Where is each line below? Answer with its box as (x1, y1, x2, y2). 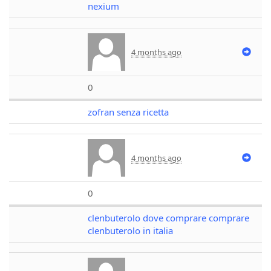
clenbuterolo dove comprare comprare (88, 212, 249, 224)
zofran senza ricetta (88, 106, 169, 118)
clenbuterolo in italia (88, 224, 173, 237)
